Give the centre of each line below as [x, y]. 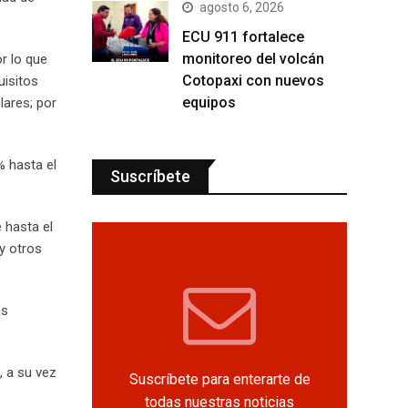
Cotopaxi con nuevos [253, 80]
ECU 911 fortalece [243, 36]
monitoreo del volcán [253, 58]
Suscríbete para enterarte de [219, 379]
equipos [209, 102]
